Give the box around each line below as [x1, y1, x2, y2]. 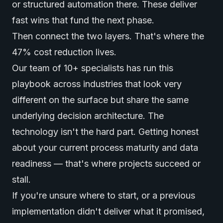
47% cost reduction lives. [12, 47, 116, 57]
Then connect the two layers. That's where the [12, 31, 204, 41]
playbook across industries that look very [12, 79, 182, 89]
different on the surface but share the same [12, 95, 189, 105]
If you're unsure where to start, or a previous [12, 190, 195, 201]
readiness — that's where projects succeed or [12, 158, 201, 169]
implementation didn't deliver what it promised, [12, 206, 205, 217]
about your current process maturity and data [12, 142, 198, 153]
